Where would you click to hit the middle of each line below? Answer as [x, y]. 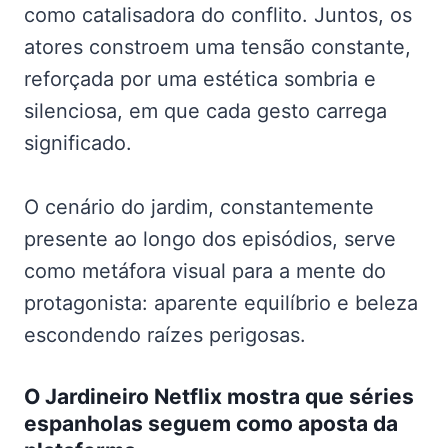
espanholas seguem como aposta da [211, 424]
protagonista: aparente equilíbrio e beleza [221, 303]
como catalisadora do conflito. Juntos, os [218, 15]
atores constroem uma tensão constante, [217, 47]
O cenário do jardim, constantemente [199, 207]
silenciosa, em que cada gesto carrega [205, 111]
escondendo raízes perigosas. [165, 335]
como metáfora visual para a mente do [205, 271]
